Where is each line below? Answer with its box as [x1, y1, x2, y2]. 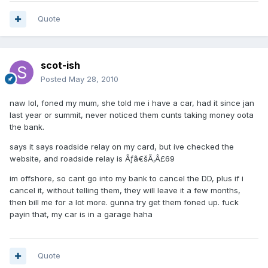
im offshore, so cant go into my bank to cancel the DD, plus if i [10, 173, 243, 184]
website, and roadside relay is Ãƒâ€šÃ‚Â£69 [10, 154, 175, 164]
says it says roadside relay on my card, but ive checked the [10, 142, 234, 152]
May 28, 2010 [69, 74, 118, 84]
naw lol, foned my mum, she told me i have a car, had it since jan [10, 98, 254, 108]
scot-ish [41, 59, 80, 72]
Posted [41, 74, 69, 84]
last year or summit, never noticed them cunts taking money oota [10, 110, 254, 120]
